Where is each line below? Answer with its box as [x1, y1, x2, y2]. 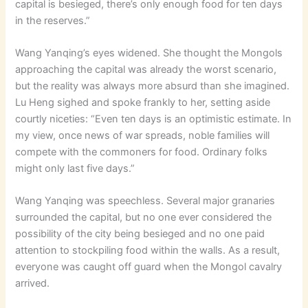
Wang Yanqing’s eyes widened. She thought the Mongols [15, 47, 283, 60]
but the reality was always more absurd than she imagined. [15, 80, 290, 93]
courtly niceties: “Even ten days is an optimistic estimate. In [15, 113, 292, 126]
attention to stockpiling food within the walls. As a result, [15, 244, 280, 257]
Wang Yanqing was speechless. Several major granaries [15, 195, 276, 208]
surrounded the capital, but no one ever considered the [15, 211, 272, 224]
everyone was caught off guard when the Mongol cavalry [15, 261, 283, 274]
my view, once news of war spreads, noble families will [15, 129, 270, 142]
